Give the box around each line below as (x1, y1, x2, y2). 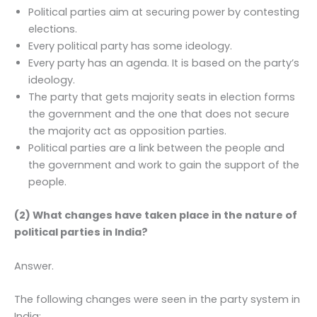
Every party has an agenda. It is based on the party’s (28, 56, 299, 70)
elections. (28, 22, 77, 36)
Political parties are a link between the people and (28, 141, 284, 155)
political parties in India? (14, 225, 148, 240)
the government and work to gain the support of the (28, 158, 299, 172)
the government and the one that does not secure (28, 107, 289, 121)
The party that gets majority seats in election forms (28, 90, 295, 104)
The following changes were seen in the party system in (14, 292, 300, 307)
